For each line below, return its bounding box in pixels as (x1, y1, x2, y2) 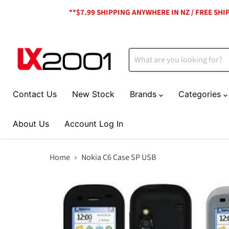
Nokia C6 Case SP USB (81, 152, 156, 164)
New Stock (72, 89, 114, 100)
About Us (13, 119, 49, 129)
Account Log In (64, 119, 123, 129)
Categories (178, 89, 223, 100)
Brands (130, 89, 159, 100)
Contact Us (13, 89, 57, 100)
